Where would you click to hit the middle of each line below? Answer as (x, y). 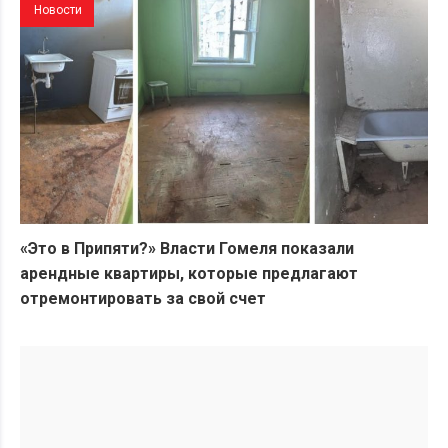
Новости (58, 10)
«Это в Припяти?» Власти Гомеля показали (187, 248)
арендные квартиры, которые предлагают (189, 273)
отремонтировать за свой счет (143, 298)
